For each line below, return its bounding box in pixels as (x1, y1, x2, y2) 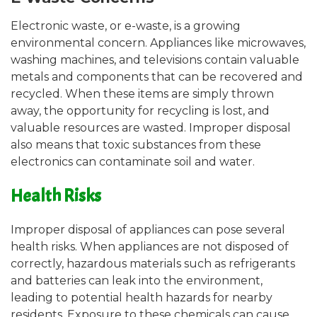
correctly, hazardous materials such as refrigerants (11, 257, 295, 271)
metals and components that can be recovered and (11, 70, 303, 84)
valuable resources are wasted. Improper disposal (11, 121, 291, 135)
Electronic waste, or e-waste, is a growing (11, 19, 241, 33)
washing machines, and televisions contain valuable (11, 53, 299, 67)
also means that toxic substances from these (11, 138, 261, 152)
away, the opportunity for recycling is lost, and (11, 104, 270, 118)
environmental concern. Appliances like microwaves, (11, 36, 306, 50)
